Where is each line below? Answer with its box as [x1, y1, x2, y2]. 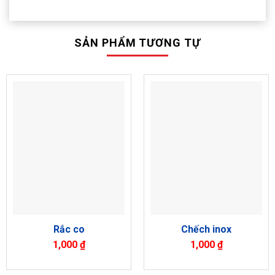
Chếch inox [181, 223, 231, 235]
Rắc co [53, 223, 85, 235]
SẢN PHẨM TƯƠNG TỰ [74, 36, 201, 49]
